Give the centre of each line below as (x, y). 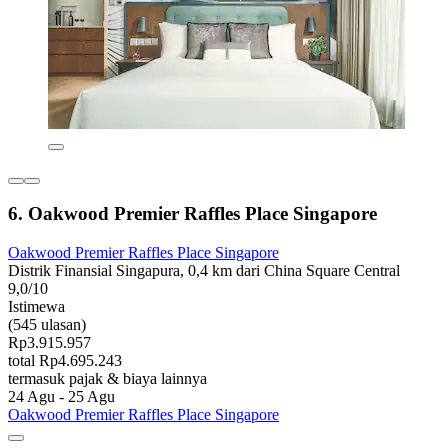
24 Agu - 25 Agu (61, 397)
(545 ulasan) (47, 325)
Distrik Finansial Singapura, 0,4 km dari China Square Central (204, 271)
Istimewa (36, 307)
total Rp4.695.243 (65, 361)
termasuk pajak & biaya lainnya (107, 379)
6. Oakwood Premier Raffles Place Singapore (192, 214)
